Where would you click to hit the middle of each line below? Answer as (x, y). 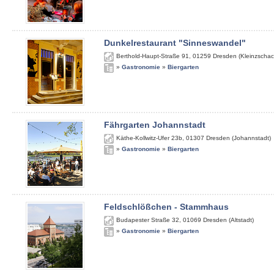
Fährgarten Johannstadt (155, 125)
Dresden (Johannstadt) (239, 138)
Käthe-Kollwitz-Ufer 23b (149, 138)
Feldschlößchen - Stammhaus (166, 207)
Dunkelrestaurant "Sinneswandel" (175, 43)
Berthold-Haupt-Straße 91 (153, 56)
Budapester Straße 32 (148, 220)
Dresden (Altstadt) (228, 220)
